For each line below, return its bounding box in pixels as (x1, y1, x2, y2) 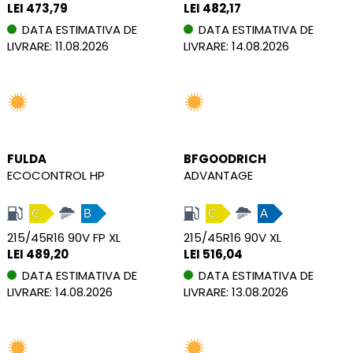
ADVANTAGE (184, 166, 253, 184)
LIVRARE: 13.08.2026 (184, 283, 288, 300)
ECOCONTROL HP (7, 166, 105, 184)
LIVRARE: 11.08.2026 (7, 37, 109, 54)
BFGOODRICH (184, 150, 266, 167)
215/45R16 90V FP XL (7, 229, 121, 246)
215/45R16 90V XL (184, 229, 281, 246)
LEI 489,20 (7, 245, 69, 262)
